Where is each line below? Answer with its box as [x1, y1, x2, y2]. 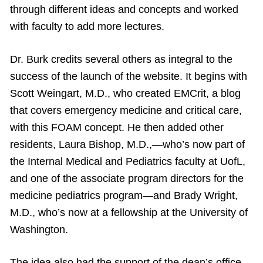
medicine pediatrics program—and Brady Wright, [10, 190, 238, 202]
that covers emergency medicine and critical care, [10, 104, 242, 117]
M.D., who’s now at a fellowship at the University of [10, 207, 248, 219]
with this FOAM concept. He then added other [10, 122, 224, 134]
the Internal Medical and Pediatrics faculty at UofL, [10, 156, 245, 168]
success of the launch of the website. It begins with [10, 70, 247, 83]
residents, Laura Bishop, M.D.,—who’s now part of [10, 139, 245, 151]
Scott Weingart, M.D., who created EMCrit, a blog [10, 87, 241, 100]
